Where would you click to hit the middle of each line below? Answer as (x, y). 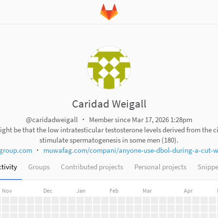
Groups (39, 167)
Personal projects (160, 167)
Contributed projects (92, 167)
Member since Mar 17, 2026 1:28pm (141, 119)
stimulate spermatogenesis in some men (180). (109, 140)
